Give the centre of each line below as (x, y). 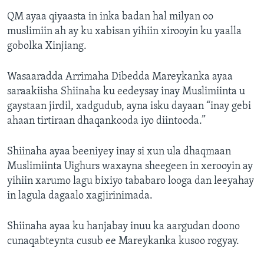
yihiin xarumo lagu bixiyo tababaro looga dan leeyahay (131, 181)
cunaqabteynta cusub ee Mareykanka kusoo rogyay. (123, 242)
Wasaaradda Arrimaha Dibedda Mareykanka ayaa (120, 77)
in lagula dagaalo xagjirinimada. (80, 196)
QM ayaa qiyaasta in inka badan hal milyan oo (110, 17)
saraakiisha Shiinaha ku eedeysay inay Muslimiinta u (126, 92)
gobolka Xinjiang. (47, 47)
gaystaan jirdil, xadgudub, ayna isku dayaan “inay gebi (129, 107)
